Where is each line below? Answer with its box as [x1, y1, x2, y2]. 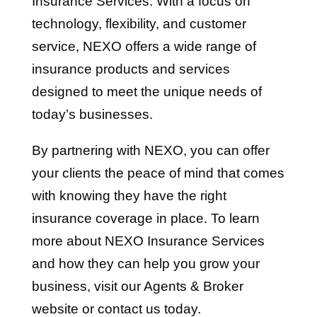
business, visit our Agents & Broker [31, 279, 243, 294]
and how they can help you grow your [31, 256, 260, 271]
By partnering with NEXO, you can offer [31, 143, 270, 158]
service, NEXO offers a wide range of [31, 39, 256, 54]
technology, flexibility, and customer [31, 16, 246, 31]
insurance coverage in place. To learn [31, 211, 260, 226]
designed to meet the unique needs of [31, 84, 262, 99]
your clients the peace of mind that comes [31, 166, 284, 180]
